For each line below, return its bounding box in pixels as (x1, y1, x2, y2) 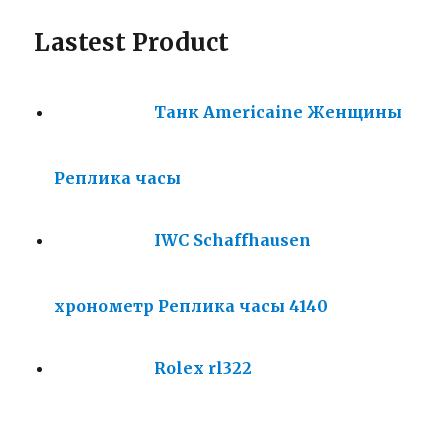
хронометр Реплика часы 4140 (54, 295, 329, 316)
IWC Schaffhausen (154, 230, 312, 251)
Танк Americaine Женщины (154, 102, 403, 123)
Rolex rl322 (154, 358, 253, 379)
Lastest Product (34, 26, 230, 58)
